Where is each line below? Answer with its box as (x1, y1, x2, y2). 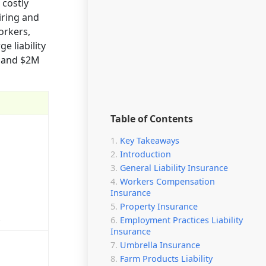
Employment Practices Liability (120, 214, 243, 226)
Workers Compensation (120, 176, 215, 187)
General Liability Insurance (120, 162, 228, 173)
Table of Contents (110, 112, 193, 125)
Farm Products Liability (120, 253, 213, 264)
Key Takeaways (120, 135, 179, 146)
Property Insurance (120, 201, 198, 212)
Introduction (120, 148, 171, 160)
